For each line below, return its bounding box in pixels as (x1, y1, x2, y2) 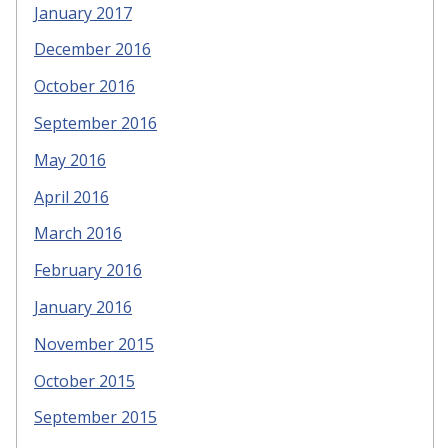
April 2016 (34, 185, 109, 208)
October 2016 (34, 75, 135, 98)
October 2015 (34, 369, 135, 392)
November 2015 (34, 332, 154, 355)
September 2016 (34, 111, 157, 134)
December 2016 (34, 38, 151, 61)
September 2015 (34, 406, 157, 429)
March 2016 (34, 222, 122, 245)
